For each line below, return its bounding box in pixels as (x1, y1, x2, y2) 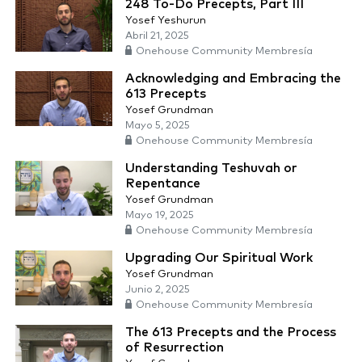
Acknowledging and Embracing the (125, 72, 341, 86)
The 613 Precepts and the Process (125, 326, 336, 339)
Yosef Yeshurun (125, 15, 206, 27)
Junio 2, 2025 (125, 284, 190, 296)
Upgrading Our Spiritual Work (125, 251, 313, 265)
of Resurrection (125, 341, 224, 355)
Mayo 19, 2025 (125, 210, 194, 221)
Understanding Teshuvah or (125, 162, 297, 175)
